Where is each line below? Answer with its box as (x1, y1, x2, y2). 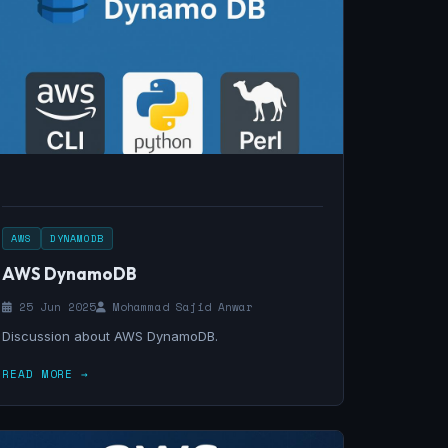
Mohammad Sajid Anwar (106, 299, 254, 315)
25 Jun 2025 (12, 299, 97, 315)
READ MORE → (2, 366, 89, 382)
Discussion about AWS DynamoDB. (2, 328, 219, 344)
